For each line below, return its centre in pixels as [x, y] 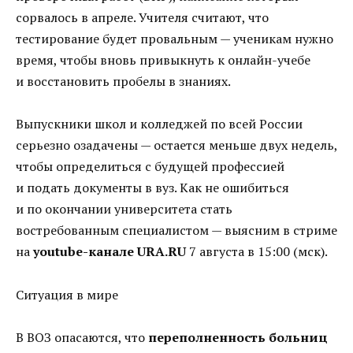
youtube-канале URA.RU [110, 252]
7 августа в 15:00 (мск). [257, 252]
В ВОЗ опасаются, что [82, 337]
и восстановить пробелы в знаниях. [123, 82]
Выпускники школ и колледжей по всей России [159, 124]
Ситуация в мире [67, 294]
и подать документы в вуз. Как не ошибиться [152, 188]
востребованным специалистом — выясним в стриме [176, 230]
